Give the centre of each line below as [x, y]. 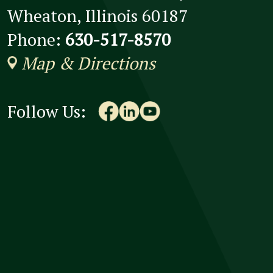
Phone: [36, 40]
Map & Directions [86, 63]
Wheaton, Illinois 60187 [97, 16]
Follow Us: [47, 112]
